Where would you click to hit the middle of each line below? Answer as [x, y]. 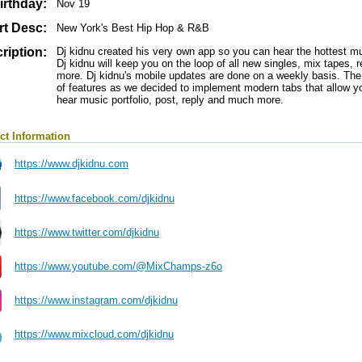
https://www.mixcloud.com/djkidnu [94, 334]
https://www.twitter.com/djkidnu [87, 232]
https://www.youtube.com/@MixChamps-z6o [118, 266]
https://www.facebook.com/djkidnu [95, 198]
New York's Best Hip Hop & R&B [133, 28]
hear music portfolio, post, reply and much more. [170, 100]
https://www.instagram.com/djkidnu [96, 300]
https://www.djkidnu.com [72, 164]
